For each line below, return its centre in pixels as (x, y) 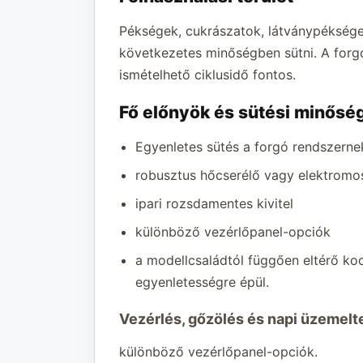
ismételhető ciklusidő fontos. (207, 74)
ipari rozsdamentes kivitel (214, 203)
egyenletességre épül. (202, 282)
